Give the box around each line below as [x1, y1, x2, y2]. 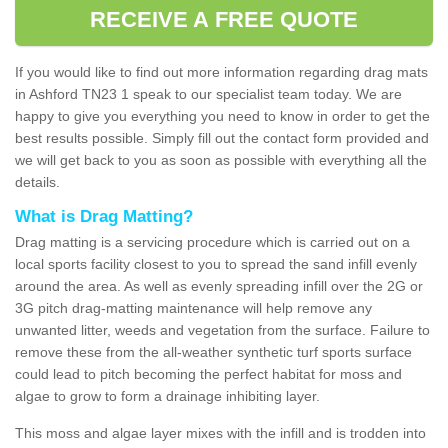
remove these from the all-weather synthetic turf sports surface [15, 343, 412, 360]
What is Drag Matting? [15, 206, 193, 226]
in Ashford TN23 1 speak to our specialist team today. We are [15, 85, 402, 102]
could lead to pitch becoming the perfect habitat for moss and [15, 365, 402, 382]
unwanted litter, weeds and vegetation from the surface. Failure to [15, 321, 430, 338]
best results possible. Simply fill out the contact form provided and [15, 129, 429, 146]
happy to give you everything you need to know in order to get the [15, 107, 430, 124]
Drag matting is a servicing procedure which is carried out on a [15, 233, 410, 250]
